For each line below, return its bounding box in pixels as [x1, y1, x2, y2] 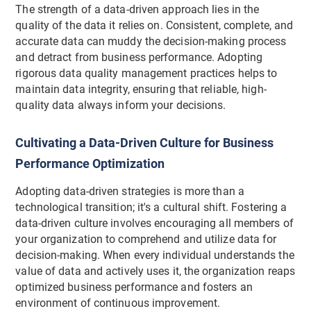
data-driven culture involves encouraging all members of [15, 217, 294, 230]
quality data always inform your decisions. [15, 99, 226, 112]
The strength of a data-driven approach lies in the [15, 3, 260, 16]
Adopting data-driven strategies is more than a [15, 185, 244, 199]
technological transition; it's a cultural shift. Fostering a [15, 201, 287, 215]
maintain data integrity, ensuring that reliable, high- [15, 83, 267, 96]
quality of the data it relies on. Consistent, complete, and [15, 19, 294, 32]
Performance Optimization [15, 155, 165, 171]
